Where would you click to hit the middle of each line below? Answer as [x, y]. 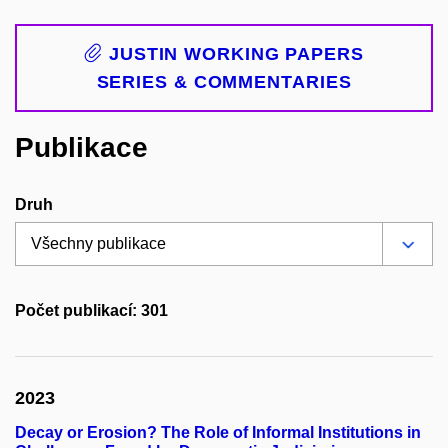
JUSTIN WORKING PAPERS [233, 54]
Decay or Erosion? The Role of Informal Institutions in [218, 433]
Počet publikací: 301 [91, 311]
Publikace [81, 147]
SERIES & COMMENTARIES [224, 82]
